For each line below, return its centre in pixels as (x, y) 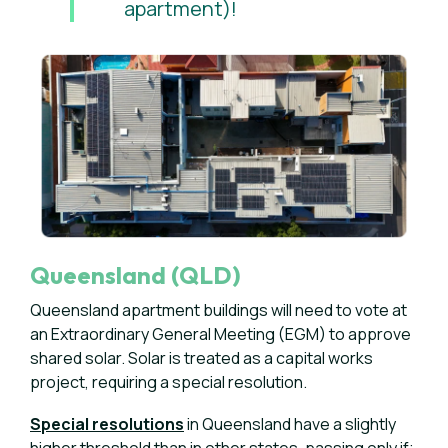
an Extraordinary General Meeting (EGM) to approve (220, 334)
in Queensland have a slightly (290, 424)
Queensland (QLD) (135, 275)
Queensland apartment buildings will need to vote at (218, 310)
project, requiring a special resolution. (168, 382)
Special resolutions (107, 424)
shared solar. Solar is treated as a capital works (201, 358)
